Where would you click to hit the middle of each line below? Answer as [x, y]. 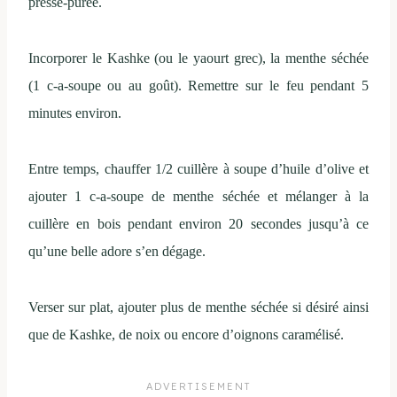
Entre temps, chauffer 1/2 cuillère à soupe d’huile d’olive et [198, 168]
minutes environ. [75, 113]
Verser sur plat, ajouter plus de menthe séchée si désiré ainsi [198, 307]
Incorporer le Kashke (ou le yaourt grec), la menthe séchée [198, 58]
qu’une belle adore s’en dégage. [117, 251]
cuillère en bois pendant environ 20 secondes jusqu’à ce [198, 223]
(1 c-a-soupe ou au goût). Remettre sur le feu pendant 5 [198, 85]
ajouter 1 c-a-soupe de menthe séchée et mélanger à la [198, 196]
